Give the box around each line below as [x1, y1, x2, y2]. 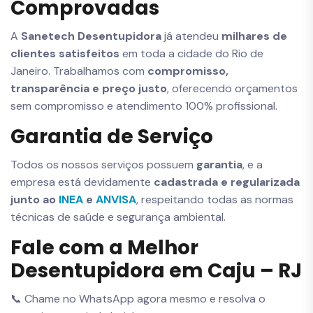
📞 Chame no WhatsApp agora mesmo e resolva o [10, 291, 265, 307]
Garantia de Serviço [10, 122, 213, 150]
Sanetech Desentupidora [21, 28, 161, 43]
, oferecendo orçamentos [167, 80, 298, 96]
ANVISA [96, 191, 136, 207]
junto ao [10, 191, 59, 207]
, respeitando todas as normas [136, 191, 293, 207]
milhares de [221, 28, 287, 43]
